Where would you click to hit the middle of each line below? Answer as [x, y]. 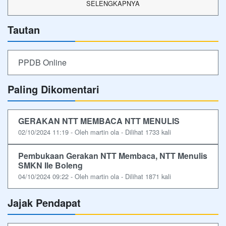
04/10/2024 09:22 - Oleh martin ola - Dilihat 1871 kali [95, 176]
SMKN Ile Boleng [50, 165]
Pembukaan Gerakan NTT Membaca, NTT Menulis [113, 156]
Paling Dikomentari [53, 89]
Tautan [24, 30]
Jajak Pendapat [44, 203]
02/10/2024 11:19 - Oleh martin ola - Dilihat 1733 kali [95, 132]
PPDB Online [42, 62]
